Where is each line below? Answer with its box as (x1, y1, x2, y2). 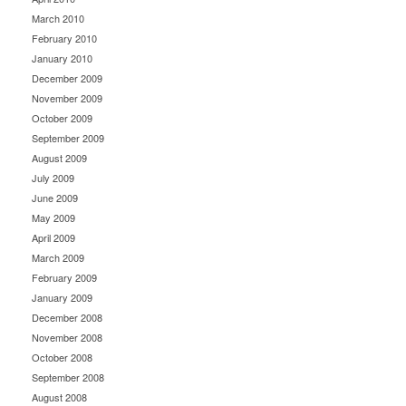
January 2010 (32, 51, 92, 66)
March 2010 (32, 11, 84, 26)
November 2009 (32, 91, 102, 106)
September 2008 (32, 370, 104, 385)
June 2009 (32, 190, 78, 206)
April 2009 (32, 230, 75, 246)
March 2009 (32, 250, 84, 266)
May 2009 (32, 210, 75, 226)
